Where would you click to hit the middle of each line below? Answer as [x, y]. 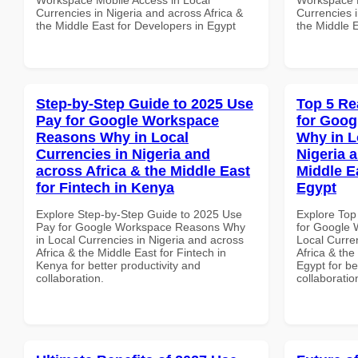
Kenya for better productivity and [118, 265]
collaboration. [70, 278]
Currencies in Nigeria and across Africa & [139, 12]
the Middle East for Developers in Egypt [136, 25]
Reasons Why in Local [112, 137]
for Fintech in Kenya [105, 187]
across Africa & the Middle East [143, 171]
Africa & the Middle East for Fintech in [131, 252]
